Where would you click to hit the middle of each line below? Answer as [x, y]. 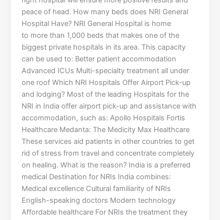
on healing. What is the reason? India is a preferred [106, 165]
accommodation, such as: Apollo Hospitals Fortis [104, 118]
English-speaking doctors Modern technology [99, 201]
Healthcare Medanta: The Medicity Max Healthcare [106, 130]
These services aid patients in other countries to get [108, 142]
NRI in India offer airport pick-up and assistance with [109, 106]
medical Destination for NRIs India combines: [96, 177]
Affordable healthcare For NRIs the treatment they [105, 212]
